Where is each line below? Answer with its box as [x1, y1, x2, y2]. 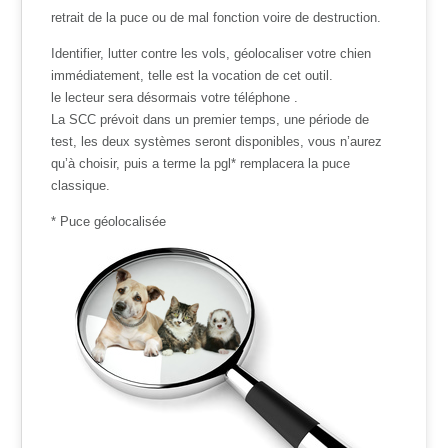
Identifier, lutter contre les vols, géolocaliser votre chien [51, 45, 372, 61]
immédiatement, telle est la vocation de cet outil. [51, 67, 334, 83]
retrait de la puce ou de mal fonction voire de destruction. [51, 9, 382, 25]
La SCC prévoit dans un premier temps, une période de [51, 111, 370, 127]
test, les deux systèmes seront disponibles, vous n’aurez [51, 133, 383, 149]
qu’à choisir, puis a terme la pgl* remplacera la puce [51, 155, 351, 171]
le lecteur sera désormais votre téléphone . [51, 89, 299, 105]
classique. [51, 177, 111, 193]
